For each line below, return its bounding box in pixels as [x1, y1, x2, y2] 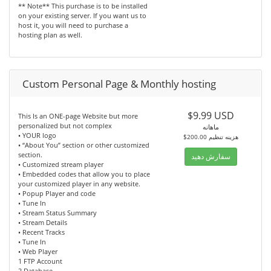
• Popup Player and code [18, 189, 96, 198]
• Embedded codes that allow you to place [18, 169, 150, 179]
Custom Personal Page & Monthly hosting [22, 77, 216, 91]
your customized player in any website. [18, 179, 140, 189]
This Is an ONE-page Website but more [18, 111, 138, 121]
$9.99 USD [188, 109, 235, 123]
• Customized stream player [18, 160, 103, 169]
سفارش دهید [191, 151, 231, 162]
